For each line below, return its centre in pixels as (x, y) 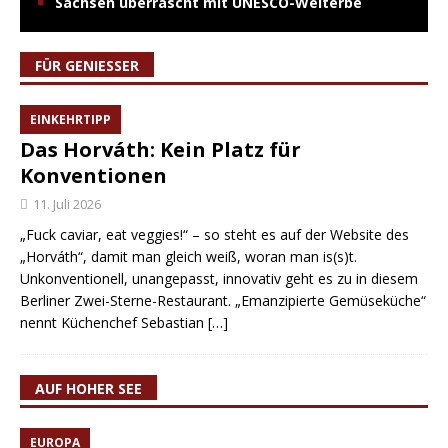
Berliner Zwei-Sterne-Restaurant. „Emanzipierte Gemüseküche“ (223, 300)
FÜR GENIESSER (82, 65)
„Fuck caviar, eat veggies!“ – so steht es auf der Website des (214, 234)
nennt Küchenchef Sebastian (114, 322)
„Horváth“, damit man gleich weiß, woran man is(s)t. (188, 256)
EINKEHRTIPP (70, 119)
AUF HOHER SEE (88, 388)
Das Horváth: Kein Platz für (160, 149)
